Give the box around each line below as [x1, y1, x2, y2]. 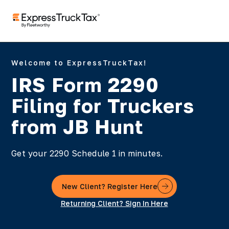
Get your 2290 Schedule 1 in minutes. [11, 148, 163, 158]
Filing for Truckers [11, 94, 194, 117]
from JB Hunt [11, 115, 144, 138]
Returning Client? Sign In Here [60, 199, 168, 208]
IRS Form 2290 [11, 73, 159, 96]
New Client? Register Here [62, 181, 158, 191]
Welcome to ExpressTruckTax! [11, 58, 147, 67]
